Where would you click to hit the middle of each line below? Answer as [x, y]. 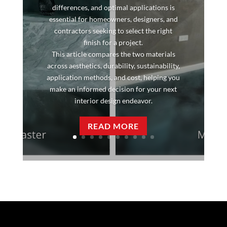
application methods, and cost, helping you [113, 78]
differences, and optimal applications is [113, 8]
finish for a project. [113, 43]
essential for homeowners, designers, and [113, 19]
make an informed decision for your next [113, 89]
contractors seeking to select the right [113, 31]
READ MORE [113, 126]
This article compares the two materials [113, 54]
